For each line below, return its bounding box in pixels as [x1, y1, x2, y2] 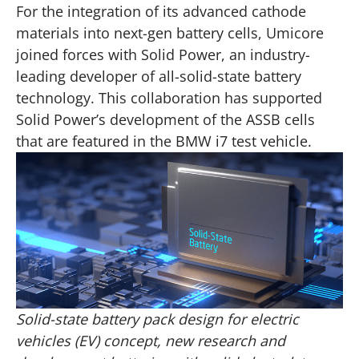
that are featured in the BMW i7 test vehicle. [16, 131, 312, 151]
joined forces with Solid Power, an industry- [16, 44, 310, 64]
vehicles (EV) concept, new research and [16, 331, 285, 351]
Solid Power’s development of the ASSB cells [16, 109, 315, 129]
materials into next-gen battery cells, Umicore [16, 22, 324, 42]
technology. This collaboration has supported [16, 87, 322, 107]
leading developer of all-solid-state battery [16, 66, 301, 86]
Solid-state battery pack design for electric [16, 309, 299, 329]
